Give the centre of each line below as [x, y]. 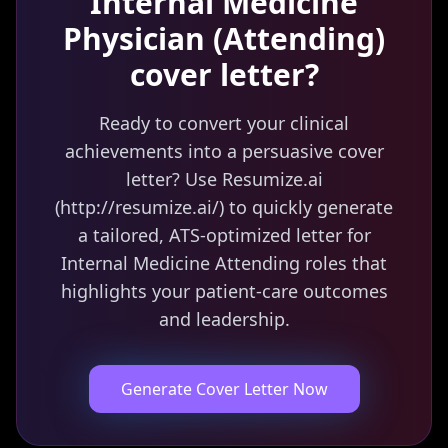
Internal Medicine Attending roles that [224, 263]
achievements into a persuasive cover [224, 151]
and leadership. [224, 319]
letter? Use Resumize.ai [224, 179]
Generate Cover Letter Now [224, 389]
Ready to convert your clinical [224, 123]
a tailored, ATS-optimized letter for [224, 235]
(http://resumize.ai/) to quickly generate [224, 207]
